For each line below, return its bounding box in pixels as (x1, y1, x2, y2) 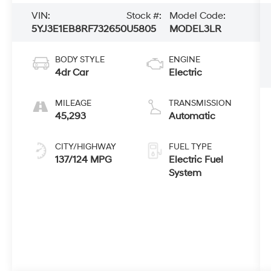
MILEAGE (55, 98, 92, 109)
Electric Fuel (168, 154, 223, 166)
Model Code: (169, 10, 226, 22)
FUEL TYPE (168, 142, 212, 152)
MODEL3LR (169, 23, 222, 36)
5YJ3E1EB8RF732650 (31, 23, 127, 36)
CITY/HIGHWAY (55, 142, 117, 152)
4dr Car (55, 67, 89, 79)
